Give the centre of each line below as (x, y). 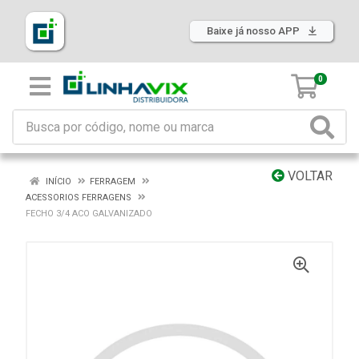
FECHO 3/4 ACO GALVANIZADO (89, 214)
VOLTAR (309, 176)
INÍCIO (57, 182)
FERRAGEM (113, 182)
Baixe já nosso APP (254, 31)
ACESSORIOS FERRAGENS (79, 198)
